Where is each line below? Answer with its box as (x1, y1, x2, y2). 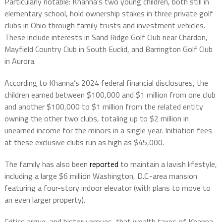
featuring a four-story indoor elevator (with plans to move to (4, 181, 211, 194)
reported (89, 158, 118, 170)
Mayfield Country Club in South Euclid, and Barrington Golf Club (4, 43, 213, 55)
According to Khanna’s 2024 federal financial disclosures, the (4, 76, 208, 89)
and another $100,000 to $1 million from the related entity (4, 100, 203, 112)
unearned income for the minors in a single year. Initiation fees (4, 124, 212, 136)
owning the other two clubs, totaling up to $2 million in (4, 112, 189, 124)
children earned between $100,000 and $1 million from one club (4, 88, 216, 101)
